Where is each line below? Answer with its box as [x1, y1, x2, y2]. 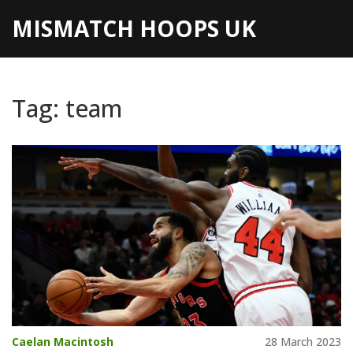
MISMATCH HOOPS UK [12, 13, 256, 43]
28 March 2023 [265, 333, 341, 349]
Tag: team [12, 92, 122, 124]
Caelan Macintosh [12, 333, 113, 349]
